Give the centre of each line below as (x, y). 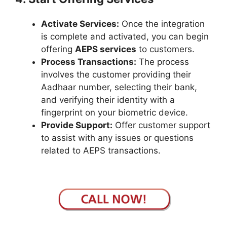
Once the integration (162, 24)
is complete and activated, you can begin (125, 36)
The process (163, 62)
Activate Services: (80, 24)
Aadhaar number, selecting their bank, (119, 87)
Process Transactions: (89, 62)
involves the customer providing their (116, 74)
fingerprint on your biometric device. (116, 112)
